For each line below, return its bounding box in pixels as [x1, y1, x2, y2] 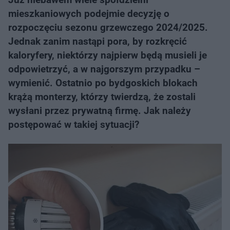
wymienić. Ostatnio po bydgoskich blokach [8, 77, 198, 89]
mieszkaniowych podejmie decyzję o [8, 8, 169, 20]
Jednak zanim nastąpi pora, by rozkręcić [8, 35, 187, 47]
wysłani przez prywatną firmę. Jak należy [8, 105, 191, 117]
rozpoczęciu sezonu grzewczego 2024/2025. [8, 22, 208, 33]
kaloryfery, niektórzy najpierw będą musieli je [8, 49, 207, 61]
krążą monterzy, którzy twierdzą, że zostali [8, 91, 196, 103]
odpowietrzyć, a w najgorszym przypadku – [8, 63, 200, 75]
